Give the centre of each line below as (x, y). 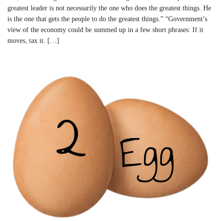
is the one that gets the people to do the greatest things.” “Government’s (107, 19)
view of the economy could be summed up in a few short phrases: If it (105, 30)
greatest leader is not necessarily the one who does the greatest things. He (109, 8)
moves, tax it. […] (33, 40)
